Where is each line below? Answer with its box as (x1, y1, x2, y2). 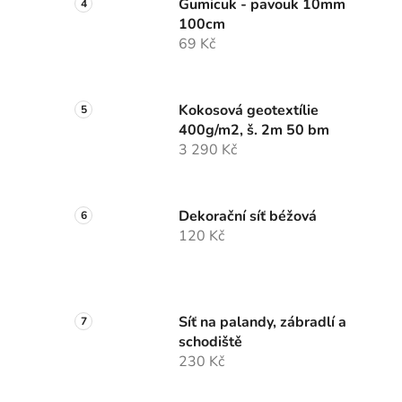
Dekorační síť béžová (179, 206, 317, 227)
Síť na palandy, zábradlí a (179, 312, 346, 333)
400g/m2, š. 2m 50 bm (179, 120, 329, 141)
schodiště (179, 332, 242, 353)
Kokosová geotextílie (179, 100, 319, 121)
